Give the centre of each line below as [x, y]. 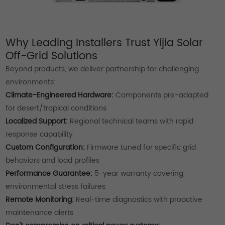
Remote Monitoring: [40, 200]
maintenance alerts [40, 213]
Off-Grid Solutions [52, 57]
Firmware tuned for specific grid [141, 148]
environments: [31, 82]
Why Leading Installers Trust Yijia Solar [104, 43]
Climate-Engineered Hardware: [60, 95]
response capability [39, 135]
